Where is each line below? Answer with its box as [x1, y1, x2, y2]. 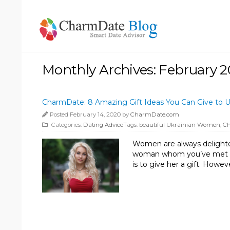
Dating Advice [83, 121, 123, 128]
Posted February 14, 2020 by [50, 110, 130, 118]
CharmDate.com [130, 110, 179, 118]
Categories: [50, 121, 83, 128]
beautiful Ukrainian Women [139, 121, 220, 128]
